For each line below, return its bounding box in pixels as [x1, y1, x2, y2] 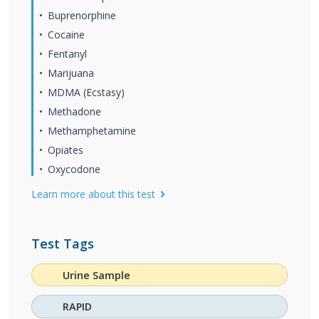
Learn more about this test [31, 187, 155, 201]
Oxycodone [48, 162, 100, 176]
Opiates [48, 143, 83, 157]
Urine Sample [63, 268, 131, 282]
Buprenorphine [48, 9, 116, 22]
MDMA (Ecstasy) [48, 85, 125, 99]
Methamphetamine [48, 124, 136, 137]
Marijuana [48, 66, 94, 80]
